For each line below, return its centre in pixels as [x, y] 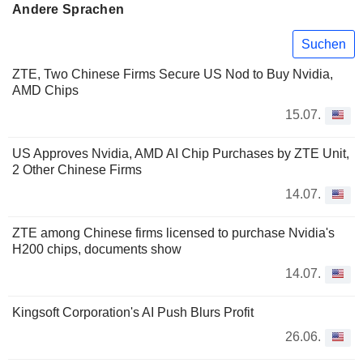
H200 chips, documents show [97, 250]
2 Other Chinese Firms [77, 170]
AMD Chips [45, 91]
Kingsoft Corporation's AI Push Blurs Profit [133, 313]
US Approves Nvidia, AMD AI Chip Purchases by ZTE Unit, [181, 154]
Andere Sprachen [68, 9]
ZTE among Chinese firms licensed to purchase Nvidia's [173, 233]
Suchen [324, 44]
